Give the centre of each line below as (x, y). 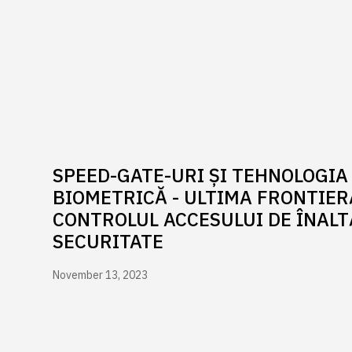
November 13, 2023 (101, 275)
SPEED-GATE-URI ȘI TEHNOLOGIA (201, 175)
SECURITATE (108, 241)
